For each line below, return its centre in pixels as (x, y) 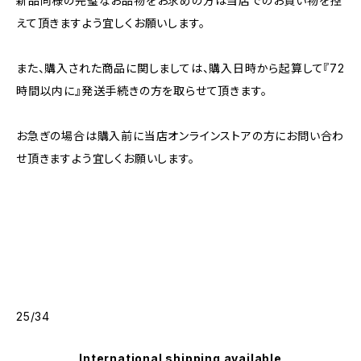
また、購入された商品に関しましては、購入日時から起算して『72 (180, 68)
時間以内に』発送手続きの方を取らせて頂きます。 (142, 91)
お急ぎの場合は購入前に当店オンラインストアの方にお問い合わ (180, 136)
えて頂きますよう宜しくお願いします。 (111, 23)
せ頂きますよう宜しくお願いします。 (106, 158)
